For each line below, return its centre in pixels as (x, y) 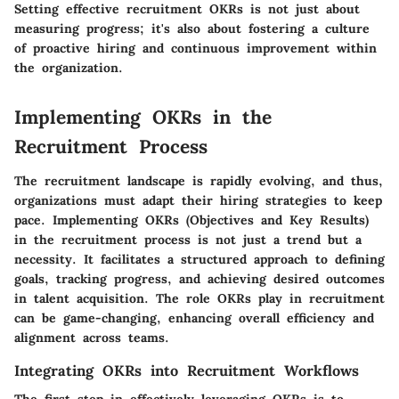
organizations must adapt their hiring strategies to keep (198, 200)
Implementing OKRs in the (143, 118)
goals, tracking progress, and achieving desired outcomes (199, 278)
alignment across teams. (92, 337)
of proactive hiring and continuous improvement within (195, 49)
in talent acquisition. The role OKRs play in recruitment (199, 298)
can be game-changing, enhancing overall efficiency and (194, 318)
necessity (43, 259)
